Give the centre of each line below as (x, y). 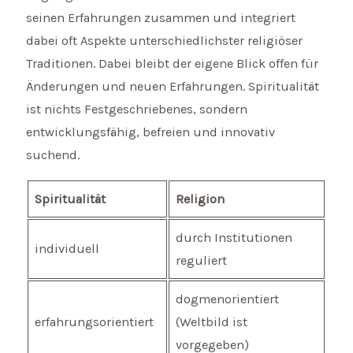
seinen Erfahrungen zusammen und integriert (161, 17)
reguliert (202, 261)
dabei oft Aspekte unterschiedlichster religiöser (165, 40)
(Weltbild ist (212, 322)
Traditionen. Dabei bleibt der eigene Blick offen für (173, 63)
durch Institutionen (234, 238)
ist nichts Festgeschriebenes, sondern (137, 109)
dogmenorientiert (228, 299)
